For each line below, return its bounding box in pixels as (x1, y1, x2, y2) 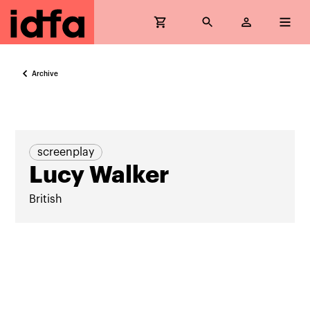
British (29, 194, 63, 205)
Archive (32, 70, 59, 77)
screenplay (37, 147, 95, 158)
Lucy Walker (29, 163, 170, 187)
